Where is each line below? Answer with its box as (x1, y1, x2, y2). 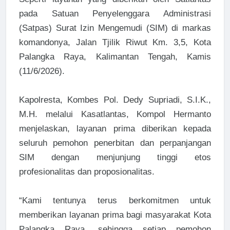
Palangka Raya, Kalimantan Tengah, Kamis (18, 51, 212, 62)
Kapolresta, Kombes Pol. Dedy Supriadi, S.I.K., (18, 94, 212, 105)
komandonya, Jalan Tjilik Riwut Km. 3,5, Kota (18, 37, 212, 47)
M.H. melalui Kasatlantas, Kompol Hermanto (18, 109, 212, 119)
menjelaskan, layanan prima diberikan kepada (18, 123, 212, 133)
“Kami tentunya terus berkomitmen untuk (18, 195, 212, 205)
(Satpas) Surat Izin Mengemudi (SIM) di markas (18, 23, 212, 33)
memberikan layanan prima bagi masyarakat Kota (18, 209, 212, 220)
